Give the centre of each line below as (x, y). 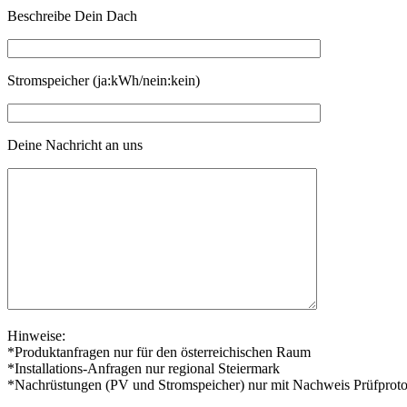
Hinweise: (36, 335)
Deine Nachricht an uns (75, 144)
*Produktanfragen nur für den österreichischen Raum (159, 352)
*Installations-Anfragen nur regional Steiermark (144, 368)
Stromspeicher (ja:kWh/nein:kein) (104, 80)
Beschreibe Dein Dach (72, 15)
